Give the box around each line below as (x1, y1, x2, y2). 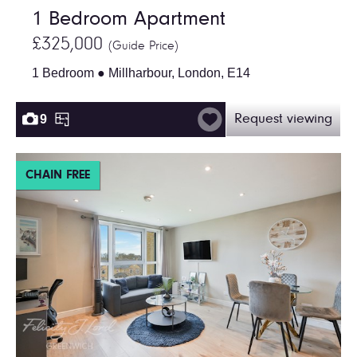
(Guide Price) (108, 39, 178, 53)
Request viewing (234, 112, 332, 127)
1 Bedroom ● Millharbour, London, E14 (32, 65, 250, 80)
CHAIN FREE (25, 168, 90, 182)
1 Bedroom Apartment (32, 9, 226, 30)
